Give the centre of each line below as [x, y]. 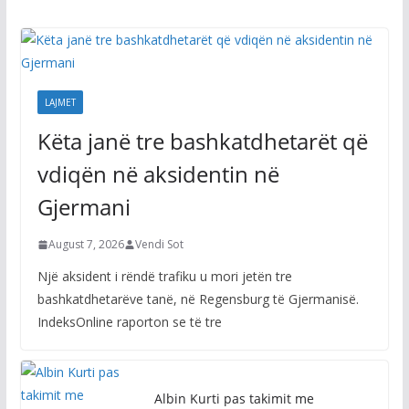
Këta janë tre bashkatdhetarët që [202, 141]
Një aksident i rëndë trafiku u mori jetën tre [164, 276]
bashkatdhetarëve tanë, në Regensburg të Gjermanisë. [198, 299]
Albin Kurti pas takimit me [234, 399]
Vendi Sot [159, 244]
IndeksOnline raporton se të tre [129, 322]
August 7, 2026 [86, 244]
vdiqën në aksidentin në [158, 174]
